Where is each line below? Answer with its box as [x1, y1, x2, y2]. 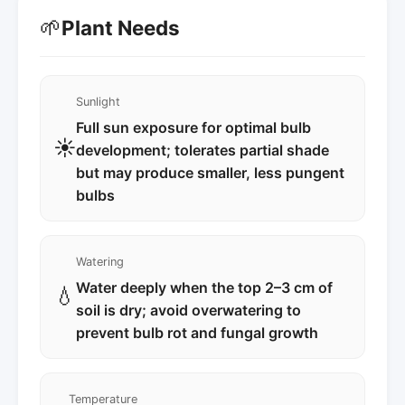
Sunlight [76, 94, 120, 108]
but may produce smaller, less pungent [76, 163, 344, 182]
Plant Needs [61, 15, 180, 41]
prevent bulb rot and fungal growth [76, 323, 318, 342]
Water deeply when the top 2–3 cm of [76, 278, 333, 297]
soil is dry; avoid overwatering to [76, 300, 301, 319]
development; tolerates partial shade [76, 140, 329, 159]
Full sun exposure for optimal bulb [76, 118, 311, 137]
